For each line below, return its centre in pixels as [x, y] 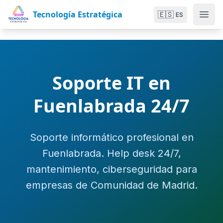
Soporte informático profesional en [111, 137]
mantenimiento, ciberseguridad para [111, 169]
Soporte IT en [111, 83]
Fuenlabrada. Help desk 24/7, [111, 153]
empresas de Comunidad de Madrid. [111, 185]
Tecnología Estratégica [78, 14]
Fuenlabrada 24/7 [111, 106]
